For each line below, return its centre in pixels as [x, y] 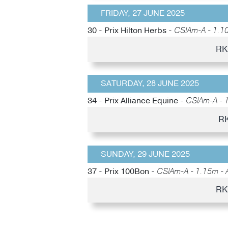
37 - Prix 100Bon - [122, 171]
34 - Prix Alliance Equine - [137, 101]
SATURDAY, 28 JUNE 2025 [150, 84]
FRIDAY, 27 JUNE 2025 [142, 13]
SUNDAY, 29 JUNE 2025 [145, 154]
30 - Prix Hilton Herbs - [131, 31]
